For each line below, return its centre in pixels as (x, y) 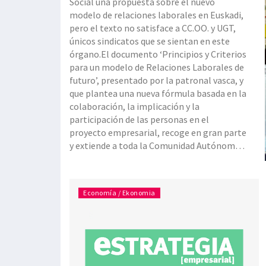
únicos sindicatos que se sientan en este (150, 41)
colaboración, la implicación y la (134, 107)
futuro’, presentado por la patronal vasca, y (156, 80)
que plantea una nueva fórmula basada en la (158, 94)
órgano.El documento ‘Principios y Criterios (158, 54)
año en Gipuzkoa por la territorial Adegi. (151, 172)
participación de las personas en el (139, 120)
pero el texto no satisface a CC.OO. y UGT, (153, 28)
